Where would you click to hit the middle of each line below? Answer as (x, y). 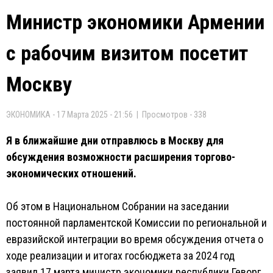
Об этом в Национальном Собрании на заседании (118, 206)
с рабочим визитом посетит (127, 53)
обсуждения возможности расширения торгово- (121, 157)
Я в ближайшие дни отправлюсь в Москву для (115, 140)
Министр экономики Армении (135, 22)
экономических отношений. (71, 173)
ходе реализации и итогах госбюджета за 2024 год (120, 256)
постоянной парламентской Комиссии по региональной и (136, 223)
